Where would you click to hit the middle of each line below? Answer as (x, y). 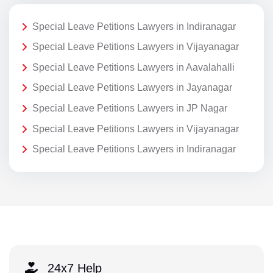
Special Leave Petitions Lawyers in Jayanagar (132, 88)
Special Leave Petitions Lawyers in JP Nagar (130, 108)
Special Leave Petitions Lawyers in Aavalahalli (133, 67)
